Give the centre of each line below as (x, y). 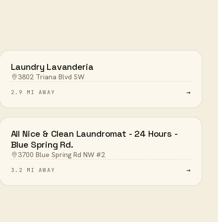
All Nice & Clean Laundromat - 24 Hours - (94, 134)
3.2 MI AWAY (33, 170)
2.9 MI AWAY (33, 92)
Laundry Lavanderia (52, 67)
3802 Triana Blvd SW (51, 77)
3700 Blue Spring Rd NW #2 (61, 155)
